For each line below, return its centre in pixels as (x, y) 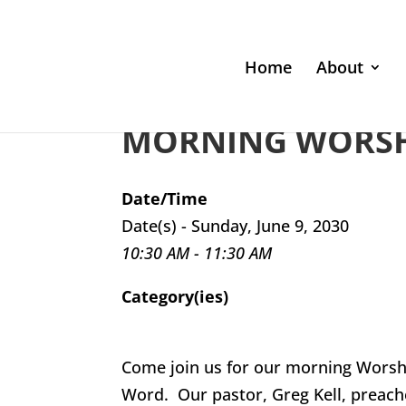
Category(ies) (175, 296)
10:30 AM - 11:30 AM (197, 253)
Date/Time (165, 198)
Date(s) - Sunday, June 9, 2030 (236, 226)
